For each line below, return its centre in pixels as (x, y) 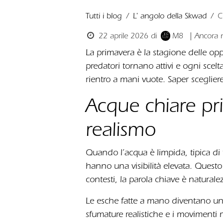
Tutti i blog (104, 16)
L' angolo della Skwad (170, 16)
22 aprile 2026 (123, 36)
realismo (121, 130)
